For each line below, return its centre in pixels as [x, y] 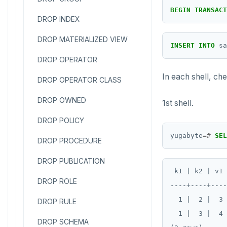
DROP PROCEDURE [70, 141]
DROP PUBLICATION [71, 161]
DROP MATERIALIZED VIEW [83, 39]
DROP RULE [57, 201]
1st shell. [178, 103]
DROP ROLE [57, 181]
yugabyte [186, 136]
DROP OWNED [62, 100]
